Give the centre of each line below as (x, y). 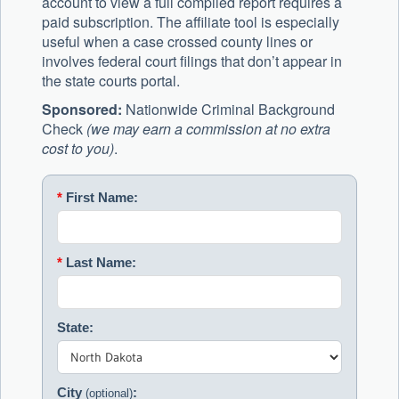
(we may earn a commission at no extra (208, 129)
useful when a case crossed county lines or (177, 42)
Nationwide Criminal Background (228, 110)
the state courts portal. (111, 81)
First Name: (100, 198)
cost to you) (78, 149)
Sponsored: (82, 110)
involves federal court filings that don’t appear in (192, 61)
